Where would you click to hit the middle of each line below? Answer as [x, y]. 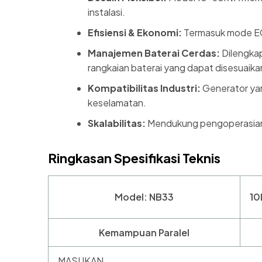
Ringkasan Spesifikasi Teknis [134, 158]
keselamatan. [117, 102]
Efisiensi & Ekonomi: [135, 32]
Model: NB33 [144, 197]
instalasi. [106, 12]
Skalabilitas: [117, 123]
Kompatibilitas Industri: [144, 88]
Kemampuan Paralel [144, 233]
